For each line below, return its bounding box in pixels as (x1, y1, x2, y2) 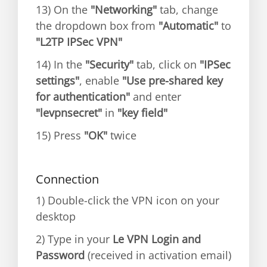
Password (36, 248, 85, 262)
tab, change (157, 2, 218, 17)
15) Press (36, 128, 84, 142)
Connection (36, 171, 99, 187)
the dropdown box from (36, 18, 159, 33)
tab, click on (133, 57, 200, 72)
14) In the (36, 57, 85, 72)
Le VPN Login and (113, 232, 201, 246)
